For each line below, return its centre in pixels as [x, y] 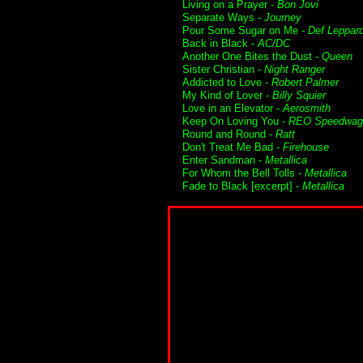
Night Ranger [295, 69]
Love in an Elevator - [233, 108]
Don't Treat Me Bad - [233, 147]
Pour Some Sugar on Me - [245, 30]
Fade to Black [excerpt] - [242, 186]
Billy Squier [299, 95]
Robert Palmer [305, 82]
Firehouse [306, 147]
